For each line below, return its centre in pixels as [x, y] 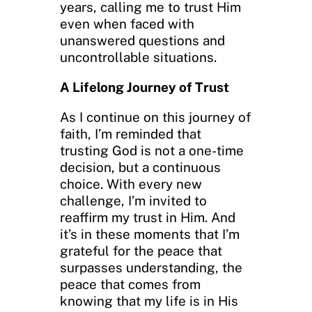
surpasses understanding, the [151, 268]
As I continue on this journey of [155, 117]
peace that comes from [130, 284]
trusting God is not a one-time [152, 151]
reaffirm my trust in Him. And [148, 218]
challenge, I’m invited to [133, 201]
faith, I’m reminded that [131, 134]
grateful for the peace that [141, 251]
